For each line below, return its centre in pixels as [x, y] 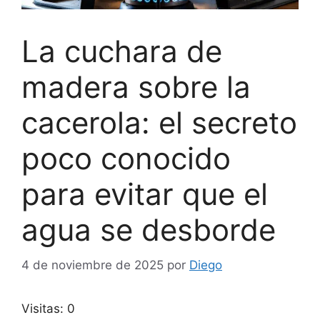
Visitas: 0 [48, 308]
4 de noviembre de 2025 [92, 265]
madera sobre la [136, 87]
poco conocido [126, 159]
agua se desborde [149, 230]
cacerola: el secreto [159, 123]
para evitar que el [145, 194]
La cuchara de [122, 51]
